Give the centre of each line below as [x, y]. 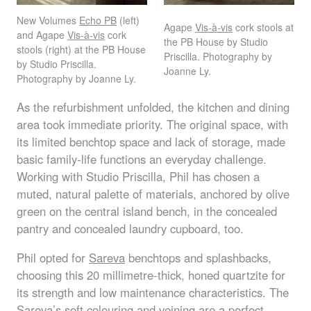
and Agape [42, 34]
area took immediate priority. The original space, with [152, 124]
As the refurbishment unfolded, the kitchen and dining [153, 107]
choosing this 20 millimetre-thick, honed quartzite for [151, 275]
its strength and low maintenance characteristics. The [153, 293]
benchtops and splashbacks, [198, 258]
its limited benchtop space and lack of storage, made [151, 141]
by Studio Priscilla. [57, 64]
